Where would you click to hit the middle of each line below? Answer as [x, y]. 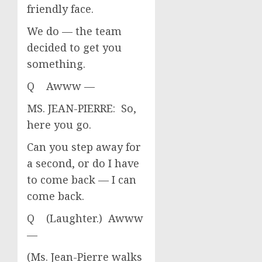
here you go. [59, 125]
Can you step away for [84, 147]
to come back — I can [82, 180]
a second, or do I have [83, 163]
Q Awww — [61, 86]
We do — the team [74, 31]
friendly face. [60, 9]
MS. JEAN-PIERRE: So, [82, 108]
